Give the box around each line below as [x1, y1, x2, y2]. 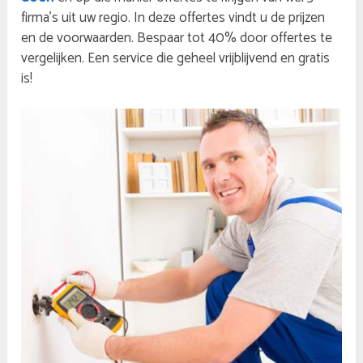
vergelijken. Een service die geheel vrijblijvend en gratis [21, 46, 331, 70]
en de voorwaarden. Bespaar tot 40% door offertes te [21, 26, 333, 49]
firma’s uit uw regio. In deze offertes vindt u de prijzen [21, 6, 326, 29]
